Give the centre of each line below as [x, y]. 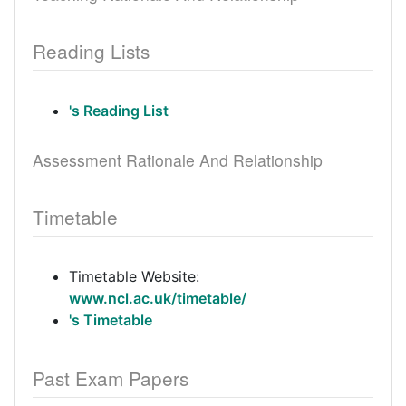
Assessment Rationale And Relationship [178, 160]
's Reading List [119, 111]
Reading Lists [91, 51]
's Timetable [111, 320]
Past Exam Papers [111, 378]
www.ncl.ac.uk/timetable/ [158, 298]
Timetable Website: [134, 276]
